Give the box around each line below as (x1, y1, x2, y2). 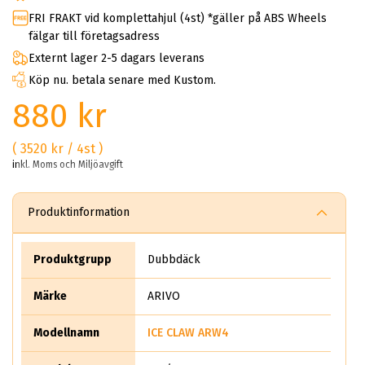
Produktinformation (28, 204, 130, 219)
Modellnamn (33, 325, 99, 340)
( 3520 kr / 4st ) (12, 140, 103, 156)
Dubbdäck (147, 252, 200, 266)
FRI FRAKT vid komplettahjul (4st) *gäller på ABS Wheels (29, 11, 327, 25)
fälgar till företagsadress (29, 29, 160, 43)
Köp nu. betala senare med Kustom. (29, 73, 216, 87)
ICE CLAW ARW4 (147, 325, 229, 340)
